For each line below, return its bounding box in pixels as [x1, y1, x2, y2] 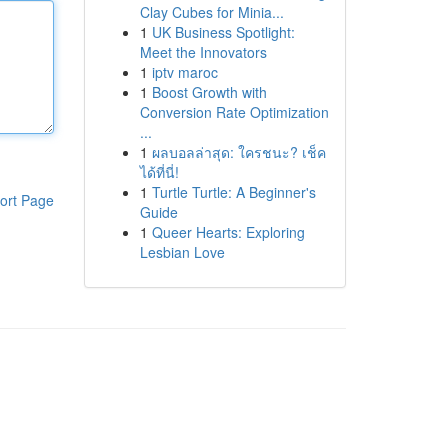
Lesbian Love [139, 242, 225, 262]
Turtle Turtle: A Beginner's [151, 182, 316, 202]
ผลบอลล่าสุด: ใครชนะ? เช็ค [151, 142, 326, 162]
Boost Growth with [151, 82, 267, 102]
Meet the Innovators [139, 42, 267, 62]
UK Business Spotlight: [151, 22, 295, 42]
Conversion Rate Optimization [139, 102, 329, 122]
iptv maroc [151, 62, 218, 82]
